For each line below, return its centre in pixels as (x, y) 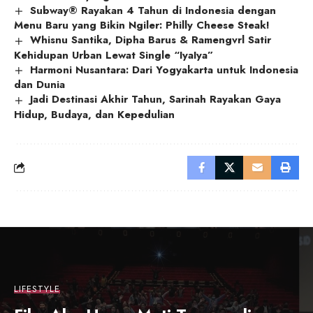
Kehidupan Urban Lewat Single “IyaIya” (114, 55)
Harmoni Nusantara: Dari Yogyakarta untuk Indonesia (165, 70)
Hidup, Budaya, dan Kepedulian (94, 114)
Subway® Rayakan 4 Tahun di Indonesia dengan (153, 10)
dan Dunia (39, 85)
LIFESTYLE (37, 289)
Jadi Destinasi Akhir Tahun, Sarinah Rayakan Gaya (156, 100)
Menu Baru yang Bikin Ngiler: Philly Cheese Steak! (142, 26)
